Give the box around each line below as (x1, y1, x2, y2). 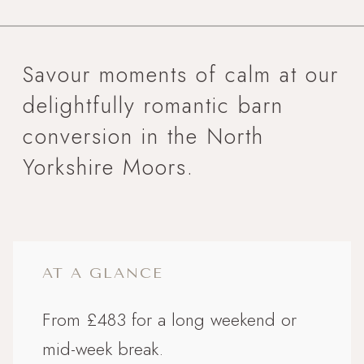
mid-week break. (42, 335, 163, 362)
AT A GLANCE (42, 263, 163, 282)
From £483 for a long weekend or (42, 305, 297, 332)
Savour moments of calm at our (23, 58, 339, 90)
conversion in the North (23, 119, 264, 152)
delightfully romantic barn (23, 89, 284, 121)
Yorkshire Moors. (23, 150, 194, 183)
